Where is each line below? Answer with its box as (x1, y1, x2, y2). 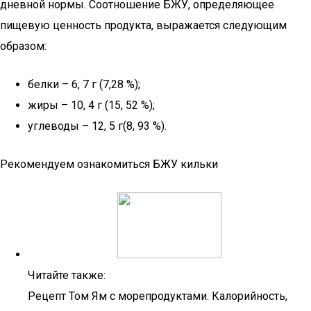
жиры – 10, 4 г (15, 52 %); (28, 99, 155, 112)
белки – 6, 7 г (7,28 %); (28, 78, 140, 91)
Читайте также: (28, 269, 106, 282)
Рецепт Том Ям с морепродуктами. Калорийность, (28, 289, 287, 303)
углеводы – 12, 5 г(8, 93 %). (28, 119, 167, 133)
